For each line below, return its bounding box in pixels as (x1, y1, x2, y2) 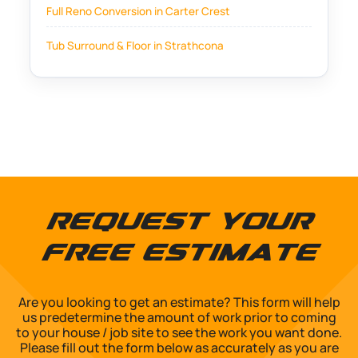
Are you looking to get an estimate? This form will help (18, 293, 340, 312)
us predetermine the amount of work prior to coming (22, 308, 336, 327)
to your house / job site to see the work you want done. (16, 324, 342, 342)
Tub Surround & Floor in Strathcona (46, 38, 225, 54)
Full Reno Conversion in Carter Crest (46, 4, 231, 19)
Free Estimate (41, 244, 317, 267)
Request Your (46, 213, 312, 236)
